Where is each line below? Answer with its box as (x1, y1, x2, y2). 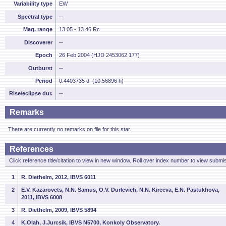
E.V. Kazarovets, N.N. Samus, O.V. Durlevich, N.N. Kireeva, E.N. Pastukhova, (21, 187, 219, 193)
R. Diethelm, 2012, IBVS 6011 (21, 174, 96, 180)
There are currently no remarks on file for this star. (8, 126, 131, 132)
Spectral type (18, 14, 52, 20)
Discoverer (24, 39, 52, 45)
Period (35, 78, 52, 84)
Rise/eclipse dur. (9, 90, 52, 96)
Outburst (28, 65, 52, 71)
